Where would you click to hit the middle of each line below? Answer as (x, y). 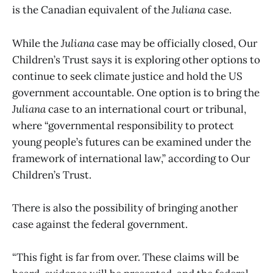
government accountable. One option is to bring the (136, 92)
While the (37, 43)
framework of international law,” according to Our (131, 158)
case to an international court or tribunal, (147, 109)
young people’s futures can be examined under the (132, 142)
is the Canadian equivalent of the (92, 10)
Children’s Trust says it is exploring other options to (136, 59)
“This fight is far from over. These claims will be (126, 257)
